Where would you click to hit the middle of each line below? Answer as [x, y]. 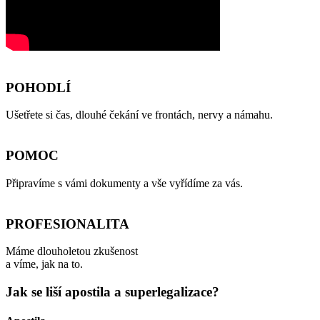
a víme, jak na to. [44, 264]
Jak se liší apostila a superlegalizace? [112, 291]
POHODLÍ [38, 87]
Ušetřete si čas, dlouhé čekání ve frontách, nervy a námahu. [139, 115]
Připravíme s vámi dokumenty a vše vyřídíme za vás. [126, 183]
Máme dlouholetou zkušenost [72, 251]
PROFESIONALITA [67, 224]
